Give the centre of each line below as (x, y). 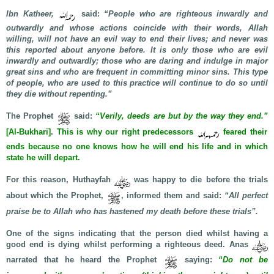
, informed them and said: (173, 195)
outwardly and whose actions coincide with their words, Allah (137, 28)
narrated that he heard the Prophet (85, 260)
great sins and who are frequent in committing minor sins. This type (137, 72)
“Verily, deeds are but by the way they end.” (182, 116)
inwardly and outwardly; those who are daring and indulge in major (137, 61)
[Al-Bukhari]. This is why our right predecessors (102, 132)
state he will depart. (43, 157)
